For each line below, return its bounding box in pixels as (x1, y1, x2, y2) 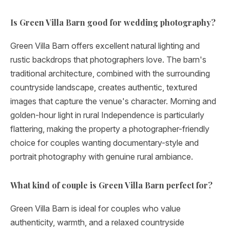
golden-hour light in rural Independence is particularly (10, 110, 204, 120)
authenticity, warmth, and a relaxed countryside (10, 217, 184, 227)
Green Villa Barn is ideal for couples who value (10, 203, 181, 214)
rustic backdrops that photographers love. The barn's (10, 54, 206, 65)
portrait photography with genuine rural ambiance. (10, 151, 193, 162)
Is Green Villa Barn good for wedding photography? (10, 17, 216, 28)
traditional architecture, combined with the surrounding (10, 68, 210, 79)
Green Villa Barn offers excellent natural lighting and (10, 41, 200, 51)
